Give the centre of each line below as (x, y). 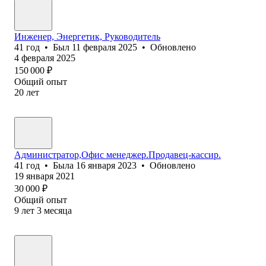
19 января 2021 (45, 176)
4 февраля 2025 (45, 58)
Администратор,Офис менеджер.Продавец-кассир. (118, 154)
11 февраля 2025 (104, 47)
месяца (58, 210)
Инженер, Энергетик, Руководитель (87, 36)
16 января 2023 (106, 165)
